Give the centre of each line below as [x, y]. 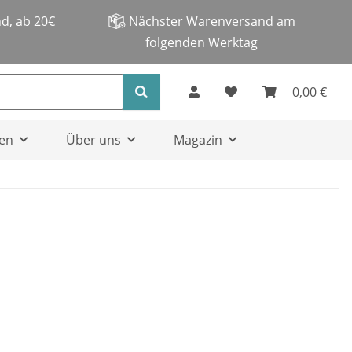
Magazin [198, 140]
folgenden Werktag [201, 43]
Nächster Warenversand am [212, 21]
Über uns [93, 140]
